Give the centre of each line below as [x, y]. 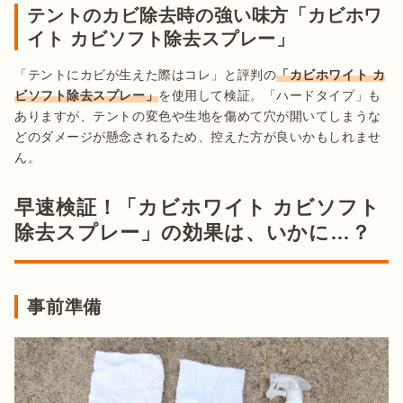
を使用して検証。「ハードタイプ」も [270, 95]
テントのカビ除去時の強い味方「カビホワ [205, 15]
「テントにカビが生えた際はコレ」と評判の [146, 74]
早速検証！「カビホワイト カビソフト [197, 207]
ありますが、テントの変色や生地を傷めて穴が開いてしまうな [198, 116]
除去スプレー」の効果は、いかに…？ [193, 232]
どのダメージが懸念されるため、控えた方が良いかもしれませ [198, 136]
